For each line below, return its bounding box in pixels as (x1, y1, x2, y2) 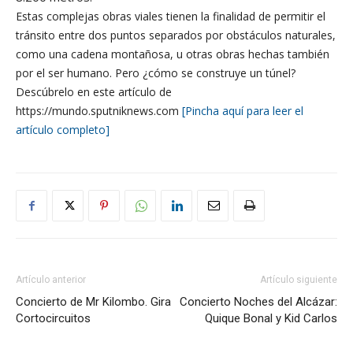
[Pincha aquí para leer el (182, 103, 303, 118)
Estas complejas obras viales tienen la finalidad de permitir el (16, 9, 325, 24)
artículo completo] (16, 122, 110, 137)
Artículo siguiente (260, 274, 337, 285)
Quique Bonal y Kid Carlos (205, 311, 337, 325)
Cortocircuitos (16, 311, 91, 325)
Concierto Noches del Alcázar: (180, 295, 337, 309)
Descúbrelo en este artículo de (16, 84, 172, 99)
